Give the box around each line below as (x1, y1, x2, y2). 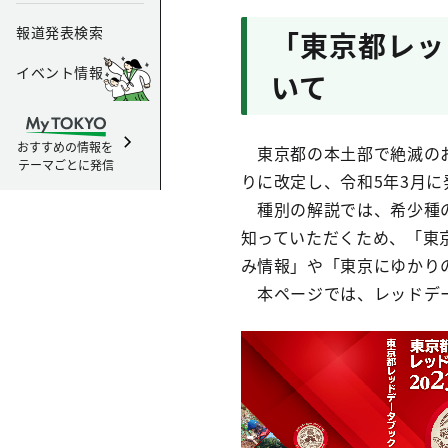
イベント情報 (16, 62, 104, 82)
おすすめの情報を (16, 138, 116, 155)
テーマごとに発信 (18, 156, 114, 173)
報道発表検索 (16, 22, 104, 42)
